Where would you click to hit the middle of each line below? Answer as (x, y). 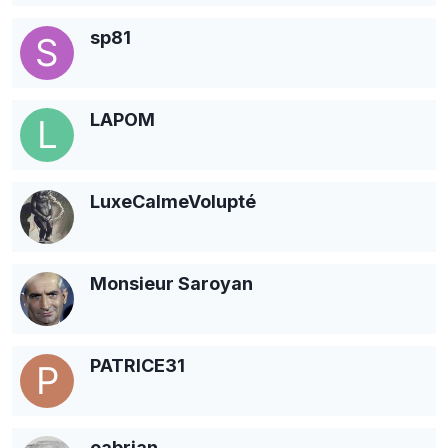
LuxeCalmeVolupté (173, 201)
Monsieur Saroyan (171, 283)
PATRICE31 (137, 365)
